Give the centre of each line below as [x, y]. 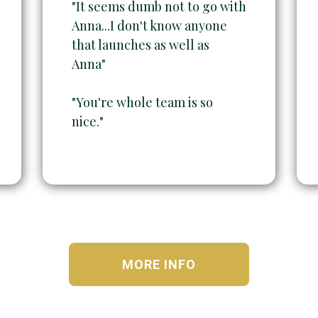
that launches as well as [140, 44]
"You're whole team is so [142, 102]
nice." [87, 121]
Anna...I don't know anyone [149, 25]
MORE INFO [159, 265]
